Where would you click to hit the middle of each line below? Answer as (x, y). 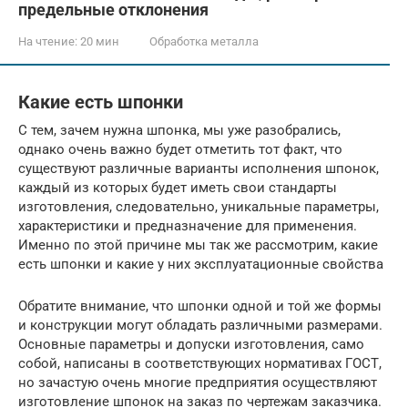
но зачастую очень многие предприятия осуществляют (198, 382)
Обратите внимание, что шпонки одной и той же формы (200, 306)
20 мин (98, 41)
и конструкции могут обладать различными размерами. (200, 325)
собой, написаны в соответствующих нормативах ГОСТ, (200, 363)
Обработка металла (204, 41)
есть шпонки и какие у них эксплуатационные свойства (201, 264)
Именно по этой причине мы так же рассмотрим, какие (198, 245)
